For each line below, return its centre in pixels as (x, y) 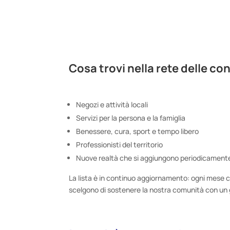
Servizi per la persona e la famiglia (131, 118)
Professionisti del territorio (120, 144)
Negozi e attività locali (112, 104)
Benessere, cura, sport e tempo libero (138, 131)
